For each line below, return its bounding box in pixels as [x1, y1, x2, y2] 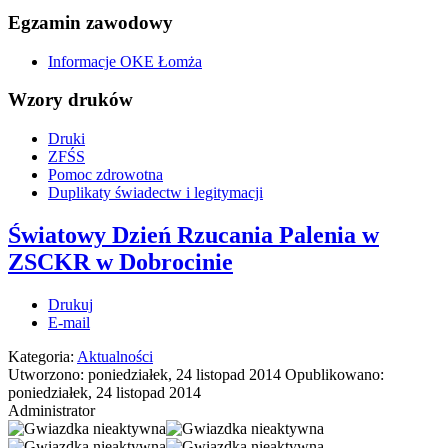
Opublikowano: [285, 365, 384, 383]
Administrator [8, 401, 95, 419]
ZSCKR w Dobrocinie [8, 248, 233, 275]
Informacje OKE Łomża [48, 52, 202, 70]
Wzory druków [8, 89, 133, 111]
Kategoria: [8, 347, 77, 365]
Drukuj [48, 295, 93, 313]
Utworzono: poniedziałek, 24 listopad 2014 [8, 365, 285, 383]
